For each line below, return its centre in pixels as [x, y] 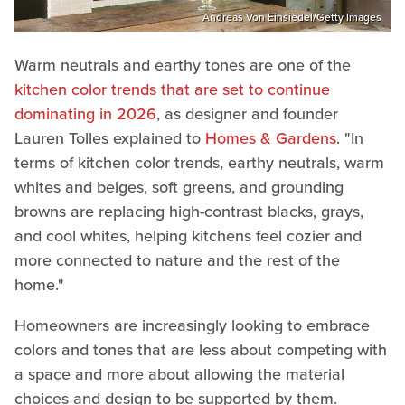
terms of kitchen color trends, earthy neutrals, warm [199, 162]
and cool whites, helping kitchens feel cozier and [188, 235]
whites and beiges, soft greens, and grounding [179, 187]
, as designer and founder [247, 113]
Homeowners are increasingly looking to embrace [192, 325]
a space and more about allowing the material [179, 374]
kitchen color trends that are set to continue [172, 89]
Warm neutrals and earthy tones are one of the [183, 65]
